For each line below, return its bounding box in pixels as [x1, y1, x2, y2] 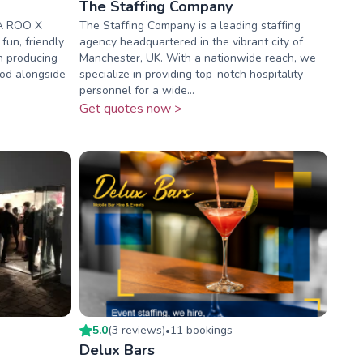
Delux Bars [79, 340, 155, 360]
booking [182, 322, 227, 338]
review [121, 322, 156, 338]
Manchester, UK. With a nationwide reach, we [79, 50, 316, 66]
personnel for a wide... [79, 83, 194, 99]
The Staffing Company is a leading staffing [79, 18, 301, 34]
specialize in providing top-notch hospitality [79, 66, 303, 83]
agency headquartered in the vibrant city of [79, 34, 303, 50]
